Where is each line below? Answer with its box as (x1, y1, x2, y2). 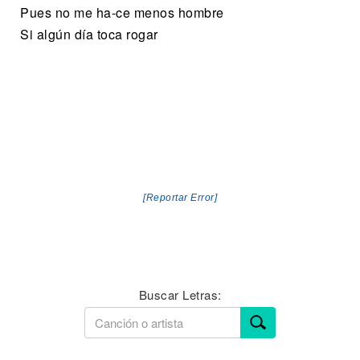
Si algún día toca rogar (20, 25, 158, 44)
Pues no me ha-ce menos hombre (20, 3, 224, 22)
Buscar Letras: (138, 285, 222, 303)
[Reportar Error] (143, 191, 217, 203)
